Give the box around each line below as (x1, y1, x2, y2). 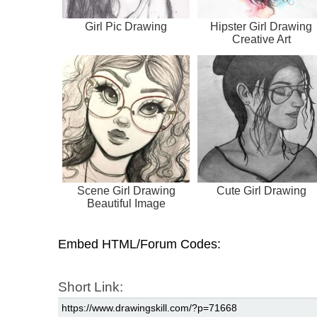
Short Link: (58, 279, 123, 295)
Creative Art (231, 33, 291, 46)
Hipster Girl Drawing (210, 21, 312, 33)
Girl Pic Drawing (85, 21, 167, 33)
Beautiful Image (86, 197, 166, 210)
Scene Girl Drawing (76, 185, 175, 197)
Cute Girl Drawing (216, 185, 306, 197)
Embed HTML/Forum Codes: (58, 237, 221, 252)
